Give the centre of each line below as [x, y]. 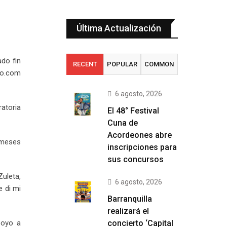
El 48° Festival [133, 111]
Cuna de [123, 123]
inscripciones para [142, 147]
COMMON [159, 64]
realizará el [128, 211]
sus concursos [136, 159]
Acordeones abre [140, 135]
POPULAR [122, 64]
